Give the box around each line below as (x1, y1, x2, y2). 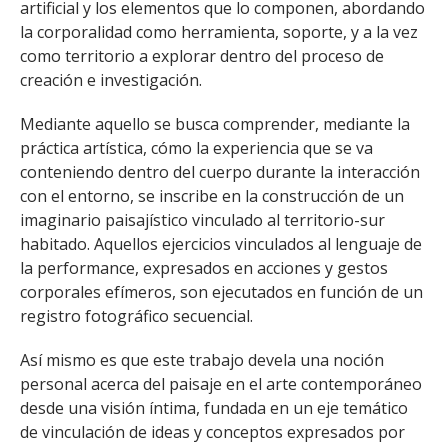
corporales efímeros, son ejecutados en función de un (20, 281, 423, 303)
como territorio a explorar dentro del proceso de (20, 45, 384, 67)
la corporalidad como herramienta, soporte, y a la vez (20, 21, 418, 43)
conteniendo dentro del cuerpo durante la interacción (20, 161, 420, 183)
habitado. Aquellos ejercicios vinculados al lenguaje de (20, 233, 422, 255)
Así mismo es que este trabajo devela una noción (20, 349, 384, 371)
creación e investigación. (20, 69, 202, 91)
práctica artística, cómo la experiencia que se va (20, 137, 373, 159)
